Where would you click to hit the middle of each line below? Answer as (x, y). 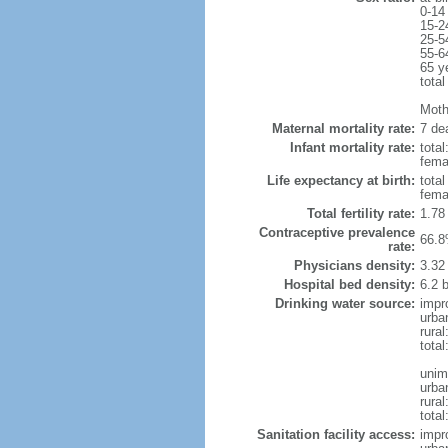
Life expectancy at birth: (340, 180)
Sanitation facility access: (335, 434)
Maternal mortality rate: (343, 128)
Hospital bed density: (349, 284)
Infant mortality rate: (352, 147)
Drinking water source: (344, 303)
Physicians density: (354, 265)
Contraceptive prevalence (336, 232)
